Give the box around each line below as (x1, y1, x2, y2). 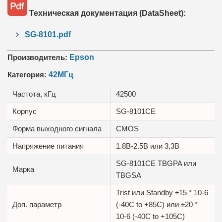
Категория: (7, 70, 49, 79)
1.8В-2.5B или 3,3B (116, 141, 179, 150)
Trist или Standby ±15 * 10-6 (116, 188, 208, 197)
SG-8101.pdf (25, 30, 71, 39)
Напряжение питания (12, 141, 84, 150)
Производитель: (7, 53, 69, 61)
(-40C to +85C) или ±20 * (116, 200, 198, 209)
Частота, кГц (12, 89, 56, 98)
